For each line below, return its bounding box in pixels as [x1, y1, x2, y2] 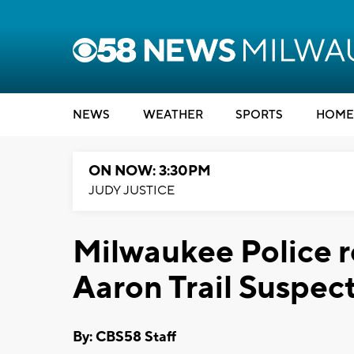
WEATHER [142, 107, 203, 122]
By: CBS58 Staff [73, 327, 176, 346]
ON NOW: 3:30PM [88, 162, 211, 180]
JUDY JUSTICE [88, 183, 175, 198]
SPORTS [235, 107, 283, 122]
